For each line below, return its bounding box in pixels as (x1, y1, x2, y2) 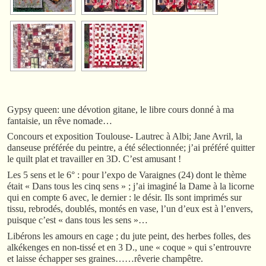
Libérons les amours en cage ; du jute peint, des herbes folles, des (7, 231, 251, 242)
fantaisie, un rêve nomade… (7, 115, 112, 126)
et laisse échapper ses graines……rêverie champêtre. (7, 254, 203, 264)
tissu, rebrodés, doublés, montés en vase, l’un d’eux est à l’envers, (7, 204, 253, 214)
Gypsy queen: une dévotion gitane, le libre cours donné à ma (7, 104, 234, 115)
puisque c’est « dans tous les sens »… (7, 215, 148, 226)
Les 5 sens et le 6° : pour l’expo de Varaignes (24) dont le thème (7, 170, 246, 180)
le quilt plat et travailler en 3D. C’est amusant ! (7, 154, 181, 164)
